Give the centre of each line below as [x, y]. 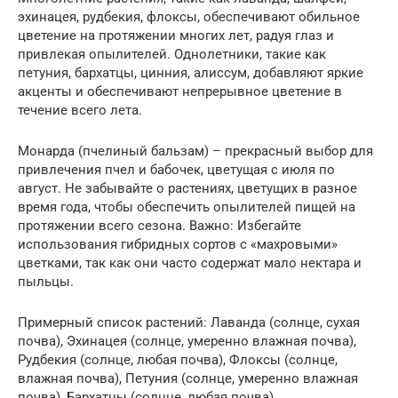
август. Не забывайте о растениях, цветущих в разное [187, 188]
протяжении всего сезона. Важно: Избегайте [159, 225]
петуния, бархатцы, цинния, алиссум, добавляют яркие [191, 72]
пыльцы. [46, 281]
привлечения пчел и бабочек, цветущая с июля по [176, 169]
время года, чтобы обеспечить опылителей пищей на [187, 207]
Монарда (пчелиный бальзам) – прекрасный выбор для [195, 151]
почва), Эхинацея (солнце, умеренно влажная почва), [187, 341]
